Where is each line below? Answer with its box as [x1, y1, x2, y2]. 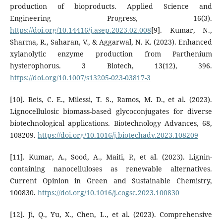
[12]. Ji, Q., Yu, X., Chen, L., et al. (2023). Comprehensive [9, 209, 213, 219]
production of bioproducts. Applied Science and [9, 1, 213, 11]
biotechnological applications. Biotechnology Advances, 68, [9, 118, 213, 128]
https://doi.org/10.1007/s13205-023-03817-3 [9, 72, 151, 82]
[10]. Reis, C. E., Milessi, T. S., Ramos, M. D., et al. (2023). [9, 94, 213, 104]
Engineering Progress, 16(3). [9, 13, 213, 23]
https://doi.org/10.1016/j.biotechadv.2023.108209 [37, 130, 198, 140]
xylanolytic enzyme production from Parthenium [9, 49, 213, 58]
